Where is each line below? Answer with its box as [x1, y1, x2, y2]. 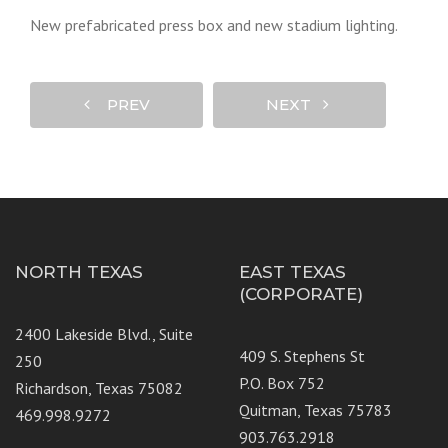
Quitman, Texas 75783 [239, 399, 392, 420]
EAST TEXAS [239, 261, 346, 282]
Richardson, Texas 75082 [15, 377, 183, 398]
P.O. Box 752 [239, 372, 325, 393]
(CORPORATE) [239, 283, 363, 304]
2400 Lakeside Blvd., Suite [15, 323, 193, 344]
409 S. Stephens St [239, 345, 365, 366]
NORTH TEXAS [15, 261, 143, 282]
